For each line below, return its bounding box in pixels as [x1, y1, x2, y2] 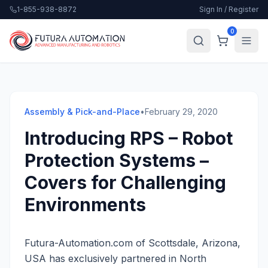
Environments [25, 194, 146, 215]
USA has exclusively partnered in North [25, 252, 206, 264]
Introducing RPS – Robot [25, 127, 233, 149]
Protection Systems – [25, 150, 209, 171]
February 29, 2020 [145, 106, 218, 117]
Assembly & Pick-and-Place [25, 106, 140, 117]
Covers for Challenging [25, 172, 226, 193]
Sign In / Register [199, 5, 258, 14]
